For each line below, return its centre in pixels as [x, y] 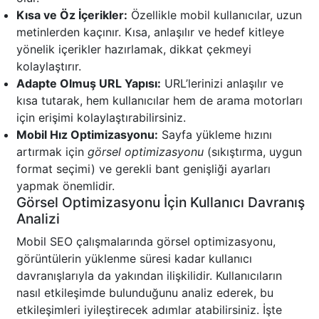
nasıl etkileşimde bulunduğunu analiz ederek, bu [145, 293]
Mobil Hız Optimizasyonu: [87, 135]
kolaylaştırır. [49, 67]
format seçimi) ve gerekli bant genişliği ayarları [143, 169]
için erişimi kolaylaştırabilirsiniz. [101, 118]
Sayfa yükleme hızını [215, 135]
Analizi [38, 219]
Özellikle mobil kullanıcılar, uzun [215, 15]
